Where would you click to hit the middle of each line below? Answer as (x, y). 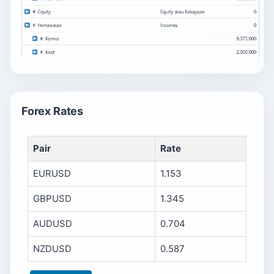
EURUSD (52, 174)
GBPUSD (52, 199)
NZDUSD (52, 249)
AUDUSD (53, 224)
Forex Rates (53, 111)
